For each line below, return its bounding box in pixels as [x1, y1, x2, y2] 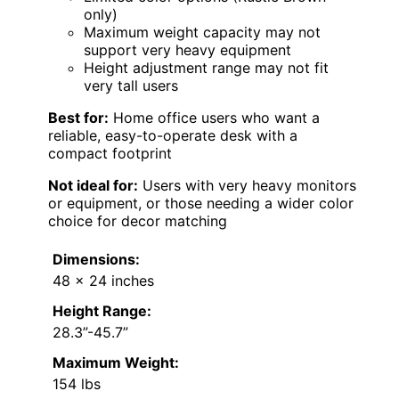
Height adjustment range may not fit [84, 58, 329, 77]
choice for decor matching [48, 211, 227, 230]
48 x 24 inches [53, 271, 154, 289]
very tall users [84, 76, 178, 94]
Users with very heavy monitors [138, 175, 356, 194]
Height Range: [53, 301, 151, 320]
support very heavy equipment [84, 40, 291, 59]
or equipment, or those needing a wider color [48, 193, 354, 212]
